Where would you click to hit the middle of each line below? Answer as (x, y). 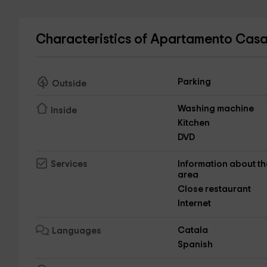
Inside (63, 111)
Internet (195, 204)
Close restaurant (215, 189)
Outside (69, 83)
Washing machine (216, 109)
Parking (195, 82)
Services (69, 164)
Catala (193, 230)
